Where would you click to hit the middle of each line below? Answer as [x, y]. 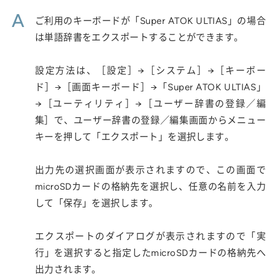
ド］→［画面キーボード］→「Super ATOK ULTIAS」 [150, 87]
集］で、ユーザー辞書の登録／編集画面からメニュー [150, 120]
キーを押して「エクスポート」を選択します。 [134, 137]
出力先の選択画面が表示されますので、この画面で [150, 170]
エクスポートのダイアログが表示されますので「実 [150, 236]
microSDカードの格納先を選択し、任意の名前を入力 [150, 187]
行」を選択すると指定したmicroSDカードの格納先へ [150, 253]
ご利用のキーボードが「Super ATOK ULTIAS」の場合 [150, 21]
